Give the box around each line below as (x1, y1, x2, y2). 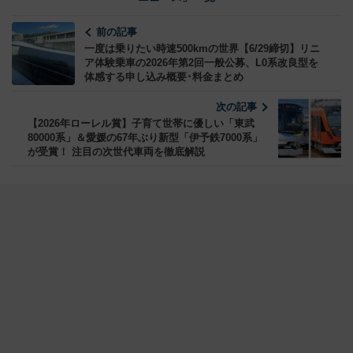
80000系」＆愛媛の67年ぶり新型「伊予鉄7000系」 (28, 132, 262, 144)
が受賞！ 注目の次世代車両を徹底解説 (28, 146, 205, 158)
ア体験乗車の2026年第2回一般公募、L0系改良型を (84, 57, 318, 69)
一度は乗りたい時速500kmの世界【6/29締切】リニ (84, 43, 320, 55)
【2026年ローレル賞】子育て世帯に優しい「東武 (28, 117, 255, 130)
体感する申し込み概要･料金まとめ (84, 71, 243, 84)
